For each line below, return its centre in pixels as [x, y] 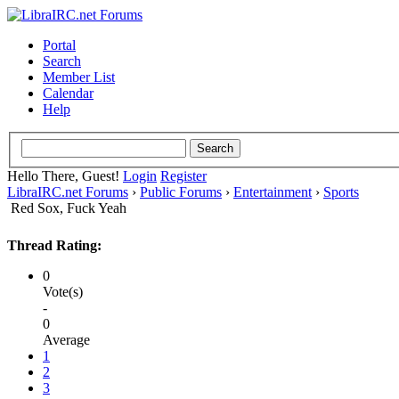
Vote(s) [63, 291]
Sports [341, 191]
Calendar [68, 93]
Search [62, 61]
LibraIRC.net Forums [68, 191]
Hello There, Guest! [65, 175]
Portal [59, 45]
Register [183, 175]
